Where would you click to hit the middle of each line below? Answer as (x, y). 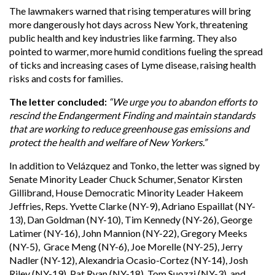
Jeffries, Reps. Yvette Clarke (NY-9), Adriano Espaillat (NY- (132, 206)
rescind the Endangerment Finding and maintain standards (132, 115)
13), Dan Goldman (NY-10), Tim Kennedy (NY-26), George (131, 219)
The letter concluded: (58, 101)
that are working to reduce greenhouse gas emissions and (129, 128)
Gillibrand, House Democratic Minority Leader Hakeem (126, 192)
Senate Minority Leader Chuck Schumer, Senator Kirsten (126, 179)
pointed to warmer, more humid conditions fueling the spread (136, 51)
